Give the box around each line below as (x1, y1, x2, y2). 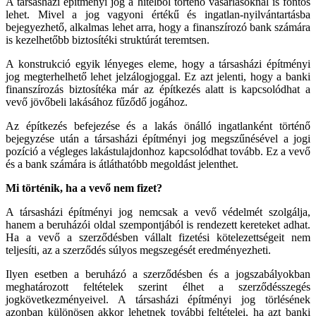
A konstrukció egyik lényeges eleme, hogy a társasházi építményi (6, 57, 310, 70)
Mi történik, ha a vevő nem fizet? (6, 181, 162, 194)
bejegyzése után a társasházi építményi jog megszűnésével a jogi (6, 132, 310, 145)
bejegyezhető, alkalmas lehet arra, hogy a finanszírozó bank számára (6, 20, 310, 33)
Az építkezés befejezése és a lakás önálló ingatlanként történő (6, 119, 310, 132)
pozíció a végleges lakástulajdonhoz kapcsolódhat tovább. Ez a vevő (6, 145, 310, 157)
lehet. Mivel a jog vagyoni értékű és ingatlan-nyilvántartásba (6, 8, 310, 20)
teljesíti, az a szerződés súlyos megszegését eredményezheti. (6, 243, 271, 256)
